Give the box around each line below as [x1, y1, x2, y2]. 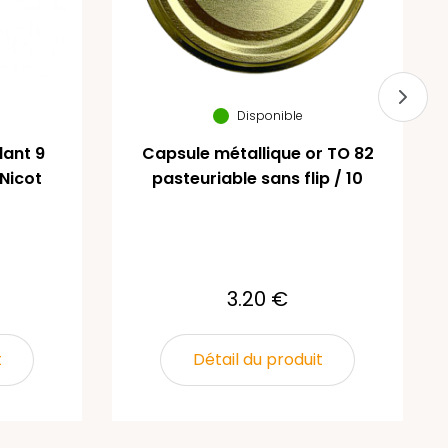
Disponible [236, 106, 303, 124]
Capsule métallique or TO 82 [141, 141, 374, 165]
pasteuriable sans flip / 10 [152, 166, 363, 190]
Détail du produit [192, 347, 323, 371]
